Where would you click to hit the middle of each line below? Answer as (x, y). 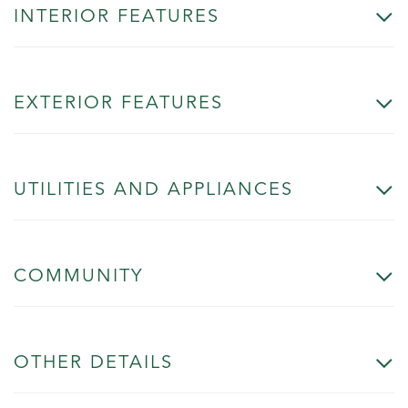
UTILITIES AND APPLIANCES (153, 190)
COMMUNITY (78, 276)
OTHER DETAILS (93, 363)
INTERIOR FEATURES (117, 17)
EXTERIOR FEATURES (118, 103)
